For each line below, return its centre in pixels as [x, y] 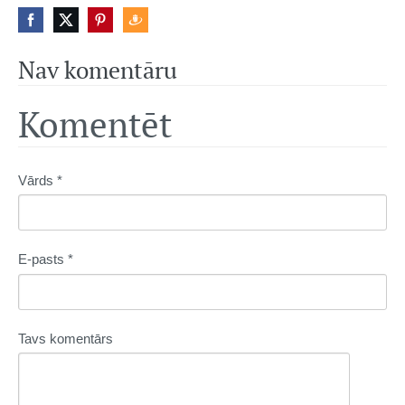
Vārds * [40, 180]
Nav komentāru [98, 70]
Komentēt [95, 123]
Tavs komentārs [66, 338]
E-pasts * [46, 259]
